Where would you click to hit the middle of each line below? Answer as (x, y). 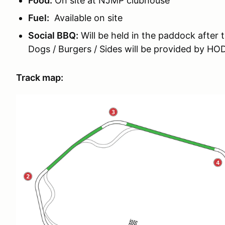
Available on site (86, 18)
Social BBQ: (53, 35)
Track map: (40, 78)
